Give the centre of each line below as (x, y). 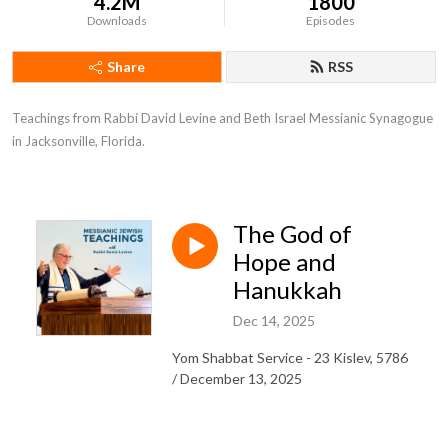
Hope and (284, 261)
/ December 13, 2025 (237, 378)
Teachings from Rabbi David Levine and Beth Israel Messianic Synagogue (222, 118)
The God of (292, 233)
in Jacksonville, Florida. (78, 141)
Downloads (117, 20)
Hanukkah (287, 289)
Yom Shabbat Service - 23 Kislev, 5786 (290, 357)
